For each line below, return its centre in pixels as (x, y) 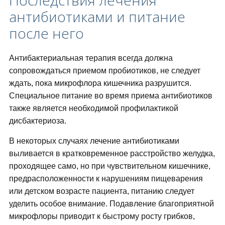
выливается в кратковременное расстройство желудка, (112, 154)
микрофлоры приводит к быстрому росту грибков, (102, 216)
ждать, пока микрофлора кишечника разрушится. (100, 83)
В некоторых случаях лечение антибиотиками (94, 141)
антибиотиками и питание (97, 17)
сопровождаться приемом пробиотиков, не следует (104, 71)
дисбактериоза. (37, 121)
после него (46, 33)
